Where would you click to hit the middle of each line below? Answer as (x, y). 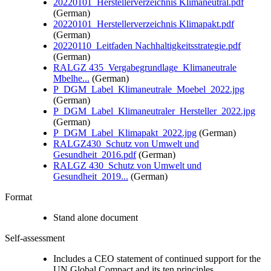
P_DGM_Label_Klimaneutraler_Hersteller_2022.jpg (154, 111)
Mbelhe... (71, 78)
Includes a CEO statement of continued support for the (157, 258)
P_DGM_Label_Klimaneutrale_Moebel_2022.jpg (149, 89)
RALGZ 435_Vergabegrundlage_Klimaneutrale (145, 67)
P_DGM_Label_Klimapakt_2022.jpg (125, 132)
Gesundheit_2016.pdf (95, 154)
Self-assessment (35, 238)
